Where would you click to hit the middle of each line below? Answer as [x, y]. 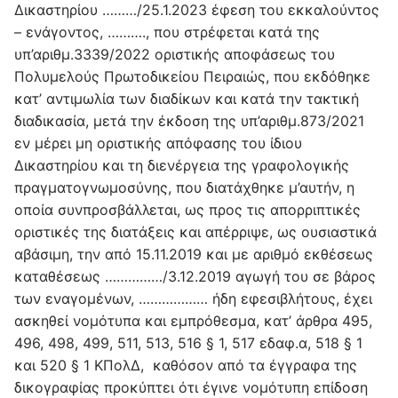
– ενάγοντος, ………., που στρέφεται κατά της [167, 32]
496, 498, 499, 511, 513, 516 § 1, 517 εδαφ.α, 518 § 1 [188, 342]
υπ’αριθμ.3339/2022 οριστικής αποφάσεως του [175, 54]
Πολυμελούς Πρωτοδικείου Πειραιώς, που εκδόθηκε [192, 76]
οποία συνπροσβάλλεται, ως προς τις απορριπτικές [187, 209]
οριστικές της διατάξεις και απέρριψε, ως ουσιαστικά [195, 231]
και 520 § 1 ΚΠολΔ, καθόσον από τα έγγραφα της [186, 365]
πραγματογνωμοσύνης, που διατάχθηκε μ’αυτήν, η [184, 187]
